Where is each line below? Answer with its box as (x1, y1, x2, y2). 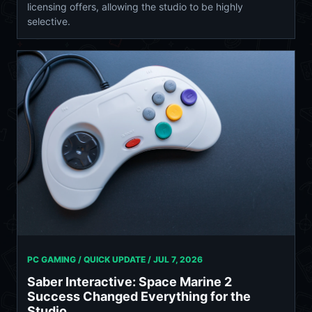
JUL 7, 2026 (153, 254, 203, 265)
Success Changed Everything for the (27, 289, 251, 304)
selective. (27, 15, 70, 27)
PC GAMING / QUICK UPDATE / (27, 254, 153, 265)
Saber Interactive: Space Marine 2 (27, 274, 232, 290)
